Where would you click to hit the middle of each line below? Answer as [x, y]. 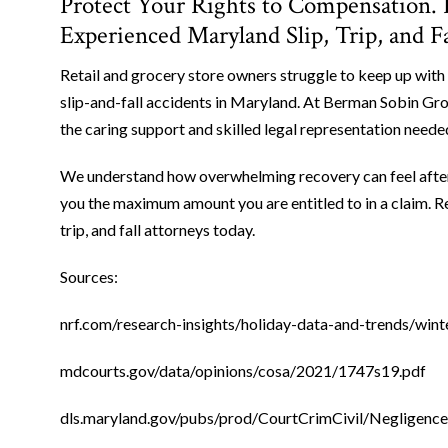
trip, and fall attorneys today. [157, 229]
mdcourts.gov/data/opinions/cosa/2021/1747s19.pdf [243, 370]
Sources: [89, 276]
